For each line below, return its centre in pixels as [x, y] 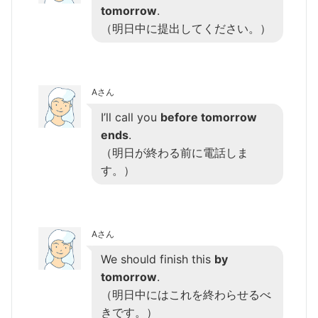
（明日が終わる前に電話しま [175, 152]
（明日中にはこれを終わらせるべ [186, 294]
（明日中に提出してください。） [186, 28]
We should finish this [158, 259]
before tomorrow [209, 117]
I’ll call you [131, 117]
